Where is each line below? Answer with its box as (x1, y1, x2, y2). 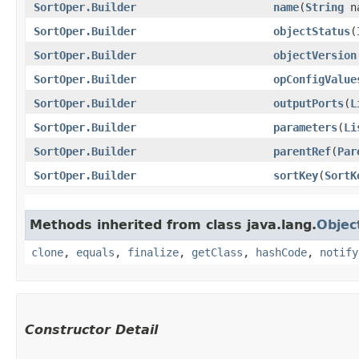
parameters (273, 120, 337, 134)
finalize (127, 245, 179, 259)
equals (76, 245, 115, 259)
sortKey (273, 168, 318, 182)
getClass (192, 245, 243, 259)
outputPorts (273, 96, 344, 110)
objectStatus (273, 24, 350, 38)
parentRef (273, 144, 331, 158)
